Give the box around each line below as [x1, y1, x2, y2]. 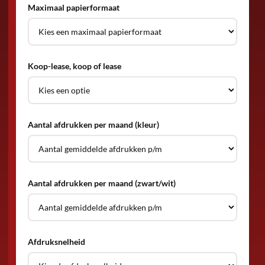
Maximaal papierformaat [27, 2, 119, 13]
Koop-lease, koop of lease [27, 61, 121, 72]
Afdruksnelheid [27, 237, 85, 247]
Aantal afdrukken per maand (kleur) [27, 119, 159, 130]
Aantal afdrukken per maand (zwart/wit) [27, 178, 176, 189]
